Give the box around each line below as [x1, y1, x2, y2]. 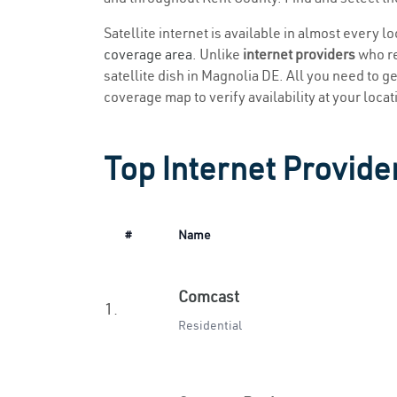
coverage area [104, 45, 192, 63]
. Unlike [192, 45, 243, 63]
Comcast [178, 286, 239, 307]
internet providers [243, 45, 355, 63]
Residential [178, 317, 242, 333]
